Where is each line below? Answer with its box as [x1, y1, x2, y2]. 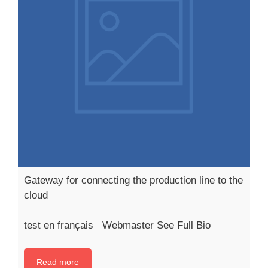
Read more [36, 257, 79, 267]
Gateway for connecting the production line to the [24, 174, 243, 186]
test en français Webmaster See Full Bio [24, 220, 211, 232]
